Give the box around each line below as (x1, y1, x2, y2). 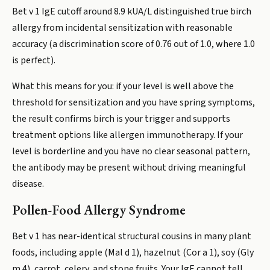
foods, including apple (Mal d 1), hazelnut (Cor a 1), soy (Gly (12, 246, 254, 259)
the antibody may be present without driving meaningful (12, 161, 246, 174)
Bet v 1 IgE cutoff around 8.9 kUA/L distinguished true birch (12, 5, 251, 18)
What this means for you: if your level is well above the (12, 80, 234, 93)
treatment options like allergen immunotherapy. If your (12, 128, 243, 142)
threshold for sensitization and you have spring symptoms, (12, 96, 255, 109)
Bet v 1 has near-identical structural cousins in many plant (12, 230, 251, 243)
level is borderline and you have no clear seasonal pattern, (12, 145, 250, 158)
